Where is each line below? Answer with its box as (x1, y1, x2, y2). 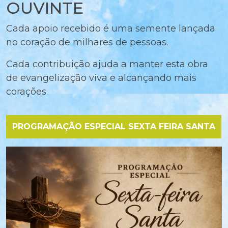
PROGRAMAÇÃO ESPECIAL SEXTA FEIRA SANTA (12, 121, 215, 131)
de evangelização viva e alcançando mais (6, 72, 196, 83)
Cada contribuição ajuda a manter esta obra (6, 58, 208, 70)
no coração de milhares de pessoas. (6, 36, 168, 48)
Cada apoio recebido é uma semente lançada (6, 22, 215, 34)
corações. (6, 85, 48, 97)
